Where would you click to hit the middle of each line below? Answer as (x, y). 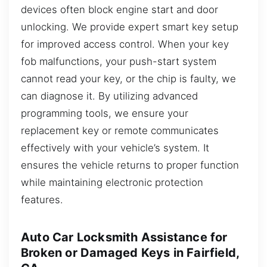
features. (42, 199)
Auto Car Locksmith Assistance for (124, 237)
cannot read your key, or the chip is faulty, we (128, 78)
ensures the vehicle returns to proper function (130, 165)
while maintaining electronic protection (112, 182)
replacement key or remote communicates (120, 130)
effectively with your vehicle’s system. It (115, 148)
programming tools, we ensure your (105, 113)
